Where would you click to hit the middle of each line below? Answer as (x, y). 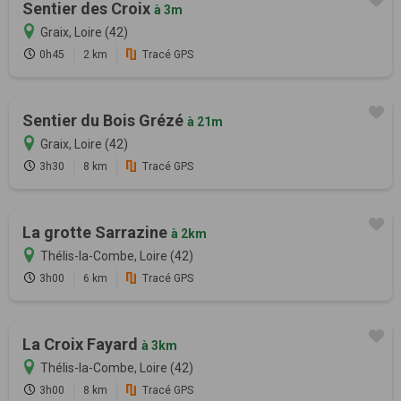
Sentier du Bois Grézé (105, 120)
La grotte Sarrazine (97, 232)
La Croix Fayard (82, 344)
